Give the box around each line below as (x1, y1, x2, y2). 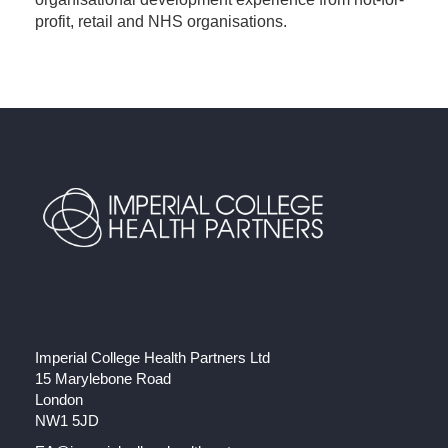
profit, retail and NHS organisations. (35, 13, 287, 30)
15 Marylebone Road (35, 369, 171, 387)
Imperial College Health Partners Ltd (35, 348, 270, 366)
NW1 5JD (35, 411, 99, 429)
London (35, 390, 83, 408)
